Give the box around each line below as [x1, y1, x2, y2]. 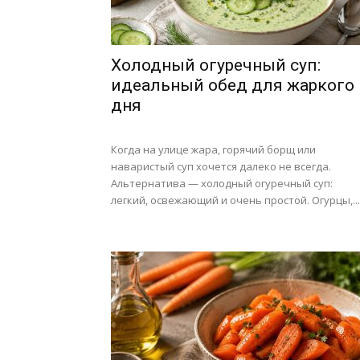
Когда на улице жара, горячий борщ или [111, 142, 316, 157]
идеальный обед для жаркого [111, 76, 354, 95]
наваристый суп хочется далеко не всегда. [111, 159, 331, 174]
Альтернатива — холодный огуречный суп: [111, 176, 333, 190]
